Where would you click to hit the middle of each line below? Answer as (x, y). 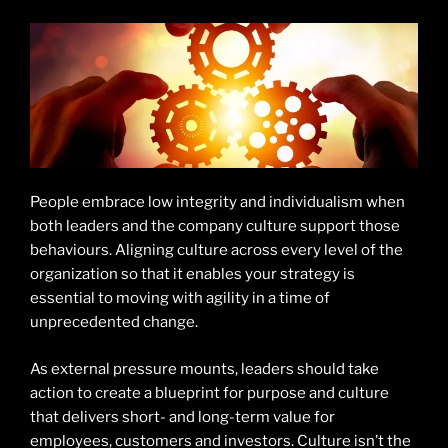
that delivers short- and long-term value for (182, 416)
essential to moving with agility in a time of (180, 298)
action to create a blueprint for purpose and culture (209, 392)
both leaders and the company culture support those (215, 226)
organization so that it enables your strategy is (192, 274)
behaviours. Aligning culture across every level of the (216, 250)
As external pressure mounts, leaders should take (204, 368)
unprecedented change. (114, 322)
